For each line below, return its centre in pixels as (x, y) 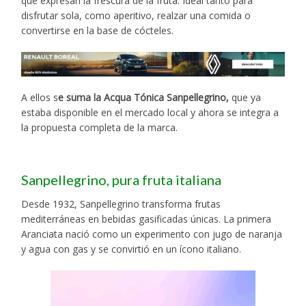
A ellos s (40, 97)
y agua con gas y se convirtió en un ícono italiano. (131, 249)
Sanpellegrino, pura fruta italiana (122, 179)
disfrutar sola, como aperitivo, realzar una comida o (136, 16)
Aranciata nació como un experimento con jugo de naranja (152, 234)
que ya (245, 97)
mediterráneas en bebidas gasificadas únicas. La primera (147, 219)
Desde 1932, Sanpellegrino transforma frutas (121, 204)
